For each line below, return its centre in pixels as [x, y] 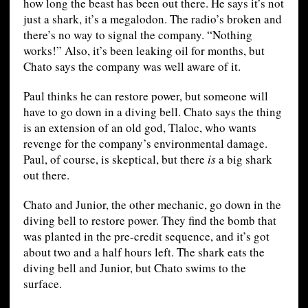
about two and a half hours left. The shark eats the [144, 252]
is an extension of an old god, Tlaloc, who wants [140, 128]
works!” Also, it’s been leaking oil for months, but [144, 51]
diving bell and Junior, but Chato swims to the [134, 268]
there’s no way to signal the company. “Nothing [137, 35]
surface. [42, 284]
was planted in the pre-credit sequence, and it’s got [146, 236]
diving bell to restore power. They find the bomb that [150, 221]
